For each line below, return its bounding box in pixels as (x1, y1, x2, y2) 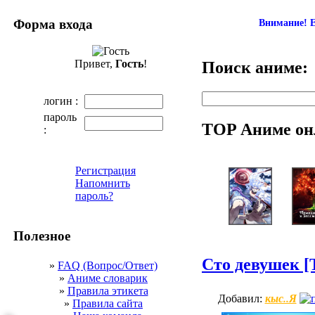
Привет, (74, 58, 115, 70)
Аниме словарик (67, 271, 148, 284)
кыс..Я (264, 290, 297, 307)
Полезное (13, 229, 70, 244)
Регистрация (75, 165, 136, 177)
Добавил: (217, 292, 265, 305)
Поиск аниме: (202, 58, 308, 77)
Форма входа (13, 16, 93, 32)
